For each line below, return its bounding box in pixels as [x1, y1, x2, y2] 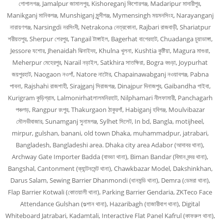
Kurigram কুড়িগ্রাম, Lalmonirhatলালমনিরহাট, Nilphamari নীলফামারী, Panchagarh [7, 93, 213, 102]
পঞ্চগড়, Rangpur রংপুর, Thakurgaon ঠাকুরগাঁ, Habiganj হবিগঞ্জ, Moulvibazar [15, 105, 205, 114]
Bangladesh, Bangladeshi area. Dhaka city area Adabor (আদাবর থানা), [16, 140, 204, 149]
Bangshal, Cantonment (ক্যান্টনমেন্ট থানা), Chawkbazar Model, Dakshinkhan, [7, 164, 213, 173]
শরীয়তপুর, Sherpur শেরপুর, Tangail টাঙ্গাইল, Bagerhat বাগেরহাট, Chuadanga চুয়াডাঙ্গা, [7, 34, 213, 43]
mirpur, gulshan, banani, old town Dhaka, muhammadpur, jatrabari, [11, 129, 209, 137]
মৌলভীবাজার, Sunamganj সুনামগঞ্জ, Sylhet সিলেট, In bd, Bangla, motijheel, [16, 117, 204, 126]
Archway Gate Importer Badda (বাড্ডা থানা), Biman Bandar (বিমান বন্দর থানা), [12, 152, 208, 161]
